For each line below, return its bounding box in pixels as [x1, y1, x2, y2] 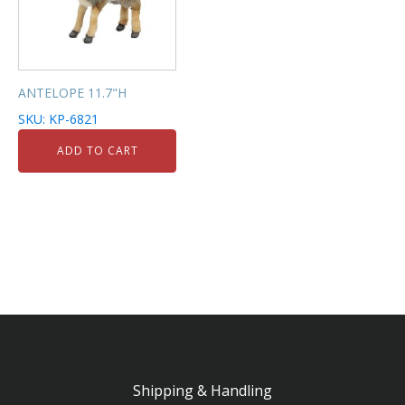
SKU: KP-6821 [18, 109, 99, 127]
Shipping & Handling [133, 380, 272, 400]
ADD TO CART [56, 142, 138, 158]
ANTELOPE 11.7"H [18, 83, 127, 101]
